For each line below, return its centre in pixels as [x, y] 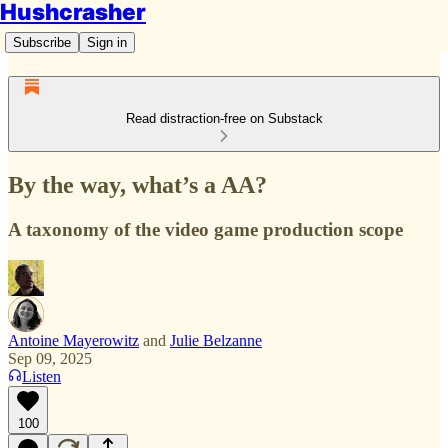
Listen [41, 376]
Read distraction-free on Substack [224, 118]
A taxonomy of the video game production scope [205, 229]
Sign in [107, 42]
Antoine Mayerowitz [73, 340]
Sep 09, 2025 [50, 358]
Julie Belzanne [216, 340]
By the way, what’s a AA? [137, 184]
